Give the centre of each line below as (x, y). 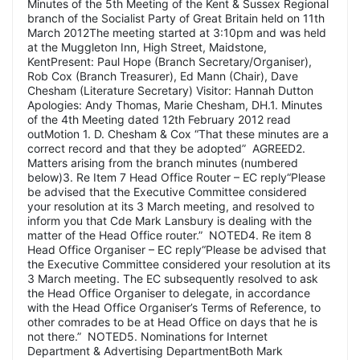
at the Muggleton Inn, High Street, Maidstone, (147, 47)
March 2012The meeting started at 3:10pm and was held (177, 32)
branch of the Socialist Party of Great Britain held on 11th (176, 18)
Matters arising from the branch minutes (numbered (163, 162)
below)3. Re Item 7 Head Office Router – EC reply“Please (176, 177)
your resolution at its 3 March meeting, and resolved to (171, 206)
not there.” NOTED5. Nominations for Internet (147, 336)
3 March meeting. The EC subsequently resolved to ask (173, 278)
